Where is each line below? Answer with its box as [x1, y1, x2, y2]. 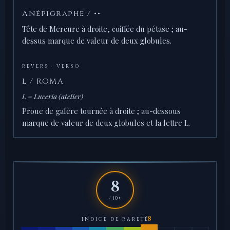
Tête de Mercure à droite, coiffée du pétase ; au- [22, 24, 187, 34]
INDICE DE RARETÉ [81, 216, 149, 223]
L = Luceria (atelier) [22, 91, 83, 101]
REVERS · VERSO [22, 63, 80, 70]
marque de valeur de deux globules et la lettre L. [22, 118, 190, 128]
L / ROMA [22, 76, 64, 87]
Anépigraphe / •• [22, 8, 101, 20]
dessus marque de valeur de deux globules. [22, 35, 171, 46]
